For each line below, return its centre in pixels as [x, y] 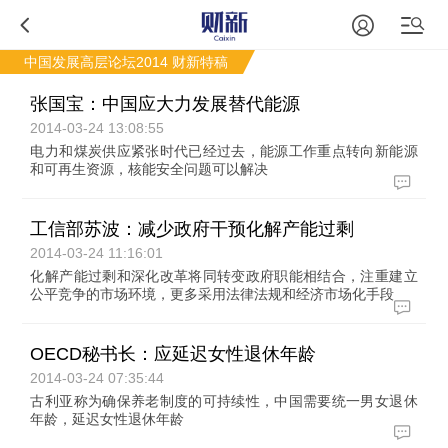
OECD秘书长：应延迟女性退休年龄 [173, 354]
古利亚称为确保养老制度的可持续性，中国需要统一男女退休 [224, 401]
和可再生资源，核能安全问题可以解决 [149, 169]
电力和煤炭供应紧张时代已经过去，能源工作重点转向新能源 [224, 151]
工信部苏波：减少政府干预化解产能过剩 [192, 229]
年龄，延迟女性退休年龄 [107, 419]
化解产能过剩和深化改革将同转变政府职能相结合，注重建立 [224, 276]
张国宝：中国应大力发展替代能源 [165, 104]
